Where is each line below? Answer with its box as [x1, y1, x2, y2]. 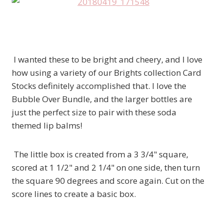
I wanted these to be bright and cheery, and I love [12, 54, 202, 66]
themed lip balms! [12, 120, 82, 131]
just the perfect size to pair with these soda [12, 107, 176, 118]
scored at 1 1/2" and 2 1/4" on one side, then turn [12, 162, 200, 174]
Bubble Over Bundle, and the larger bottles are [12, 93, 192, 105]
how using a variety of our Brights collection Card [12, 67, 201, 79]
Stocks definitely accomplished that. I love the [12, 80, 186, 92]
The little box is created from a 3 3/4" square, [12, 149, 188, 160]
